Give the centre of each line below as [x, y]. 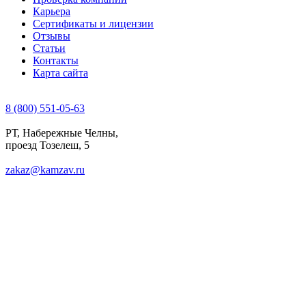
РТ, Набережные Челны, [62, 133]
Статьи [49, 48]
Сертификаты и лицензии [93, 24]
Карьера [52, 11]
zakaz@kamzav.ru [45, 170]
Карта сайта [60, 73]
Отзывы [52, 36]
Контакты [56, 60]
